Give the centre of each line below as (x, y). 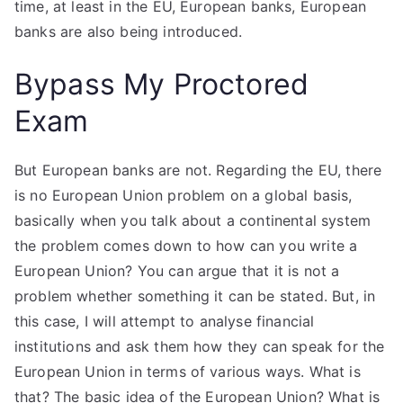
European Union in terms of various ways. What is (188, 372)
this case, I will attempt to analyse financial (165, 321)
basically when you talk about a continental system (193, 220)
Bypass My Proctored (162, 84)
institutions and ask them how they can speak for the (200, 346)
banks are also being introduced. (129, 31)
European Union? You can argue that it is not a (177, 271)
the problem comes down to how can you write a (186, 246)
